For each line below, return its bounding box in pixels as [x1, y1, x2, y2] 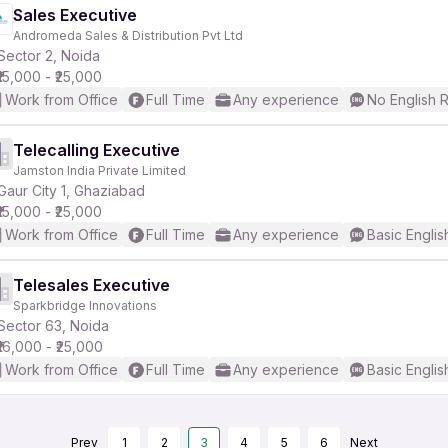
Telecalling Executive [13, 140, 180, 160]
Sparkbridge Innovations [13, 298, 157, 313]
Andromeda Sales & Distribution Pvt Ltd [13, 28, 243, 43]
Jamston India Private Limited [13, 163, 186, 178]
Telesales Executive [13, 275, 170, 295]
